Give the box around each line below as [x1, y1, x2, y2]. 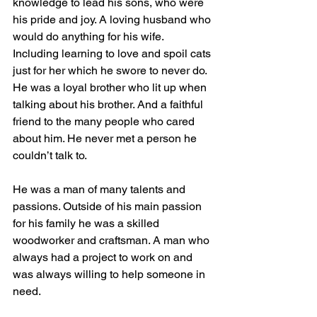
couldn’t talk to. [13, 149, 89, 162]
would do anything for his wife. [13, 30, 166, 43]
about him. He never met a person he [13, 132, 200, 145]
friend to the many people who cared [13, 115, 197, 128]
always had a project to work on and [13, 250, 195, 264]
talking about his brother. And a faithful [13, 98, 206, 111]
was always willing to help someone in [13, 267, 208, 281]
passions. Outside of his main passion [13, 200, 204, 213]
